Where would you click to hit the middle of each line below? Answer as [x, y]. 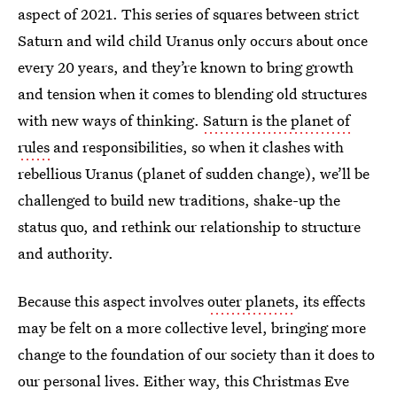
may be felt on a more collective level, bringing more [192, 327]
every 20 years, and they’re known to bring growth [186, 67]
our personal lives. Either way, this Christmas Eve [183, 381]
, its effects [330, 301]
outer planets [251, 301]
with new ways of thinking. [110, 120]
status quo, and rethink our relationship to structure [189, 226]
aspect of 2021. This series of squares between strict [188, 14]
